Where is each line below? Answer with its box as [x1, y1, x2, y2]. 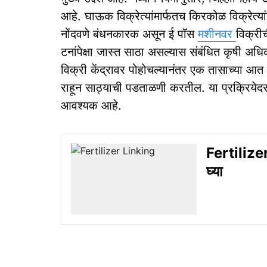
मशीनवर [198, 27, 236, 42]
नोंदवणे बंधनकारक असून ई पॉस [61, 27, 198, 42]
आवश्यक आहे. [61, 98, 122, 113]
